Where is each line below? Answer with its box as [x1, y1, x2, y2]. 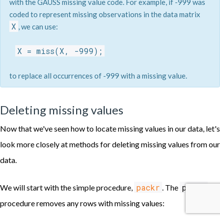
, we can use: [18, 22, 58, 31]
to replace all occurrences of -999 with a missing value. [9, 71, 187, 80]
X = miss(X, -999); [17, 45, 103, 56]
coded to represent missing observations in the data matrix [9, 9, 200, 19]
